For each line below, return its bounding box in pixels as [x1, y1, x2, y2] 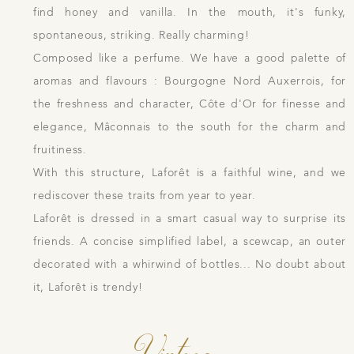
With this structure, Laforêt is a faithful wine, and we [33, 165, 346, 179]
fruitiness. [33, 142, 87, 156]
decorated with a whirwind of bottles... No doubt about [33, 257, 346, 271]
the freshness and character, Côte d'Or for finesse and [33, 96, 346, 111]
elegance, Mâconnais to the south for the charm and [33, 119, 346, 134]
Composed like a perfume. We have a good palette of [33, 51, 346, 65]
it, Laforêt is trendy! [33, 280, 143, 294]
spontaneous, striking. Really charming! [33, 28, 250, 42]
